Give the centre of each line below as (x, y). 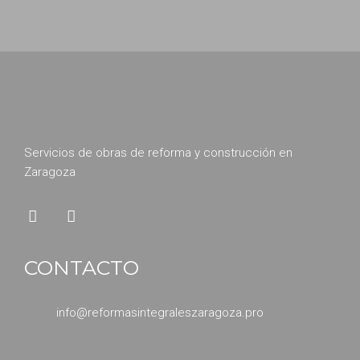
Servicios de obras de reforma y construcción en (158, 153)
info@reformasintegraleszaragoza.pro (160, 313)
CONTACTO (82, 268)
